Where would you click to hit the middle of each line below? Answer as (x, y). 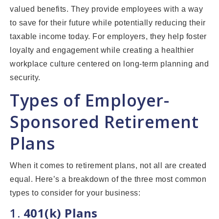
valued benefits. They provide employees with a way (106, 9)
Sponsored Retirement (104, 122)
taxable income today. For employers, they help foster (108, 37)
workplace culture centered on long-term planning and (109, 64)
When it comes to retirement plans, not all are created (108, 166)
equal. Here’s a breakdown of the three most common (108, 179)
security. (25, 78)
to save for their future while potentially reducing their (108, 23)
